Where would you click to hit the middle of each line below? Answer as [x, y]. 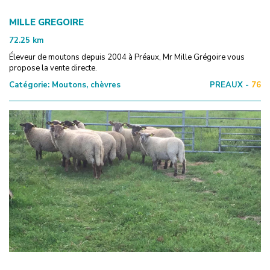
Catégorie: [29, 85]
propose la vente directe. [53, 68]
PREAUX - [229, 85]
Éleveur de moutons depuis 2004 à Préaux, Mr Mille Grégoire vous [127, 57]
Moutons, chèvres [85, 85]
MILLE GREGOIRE [46, 22]
